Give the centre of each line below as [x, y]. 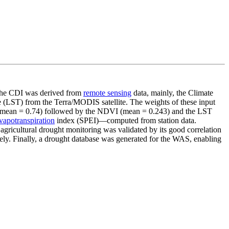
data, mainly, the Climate [172, 93]
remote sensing [107, 93]
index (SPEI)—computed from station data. [125, 121]
